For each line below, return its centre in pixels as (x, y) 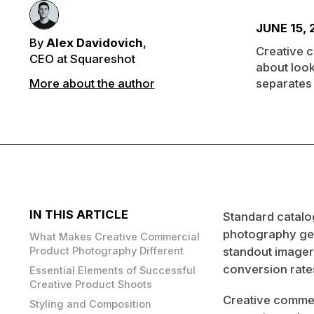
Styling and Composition (90, 304)
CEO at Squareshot (82, 59)
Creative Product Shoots (90, 284)
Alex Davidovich (95, 42)
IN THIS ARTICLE (78, 215)
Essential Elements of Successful (112, 270)
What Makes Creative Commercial (114, 237)
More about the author (92, 83)
